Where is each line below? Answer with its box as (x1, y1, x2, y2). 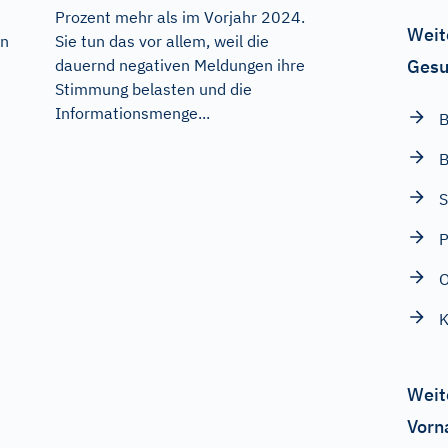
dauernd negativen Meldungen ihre (54, 55, 305, 76)
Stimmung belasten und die (54, 79, 252, 100)
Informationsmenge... (54, 103, 210, 124)
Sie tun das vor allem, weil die (54, 31, 269, 52)
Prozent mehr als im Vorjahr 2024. (54, 7, 305, 28)
